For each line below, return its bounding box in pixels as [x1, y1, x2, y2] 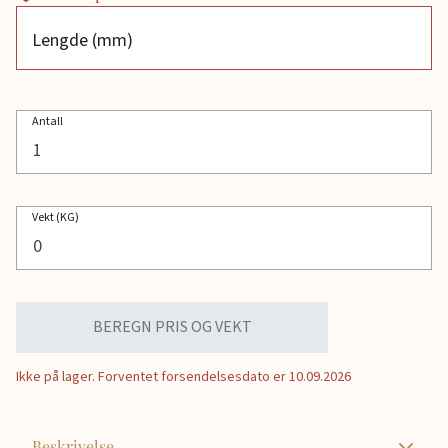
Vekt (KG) [32, 209, 79, 227]
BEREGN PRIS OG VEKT [92, 316, 252, 339]
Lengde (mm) [32, 28, 133, 54]
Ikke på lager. [16, 367, 98, 388]
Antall [32, 113, 63, 131]
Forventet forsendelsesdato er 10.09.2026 [98, 367, 351, 388]
